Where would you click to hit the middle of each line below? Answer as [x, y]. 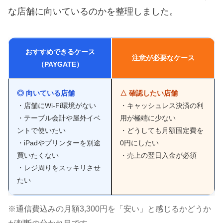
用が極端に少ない [148, 118]
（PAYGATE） [60, 64]
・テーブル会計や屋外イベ [59, 118]
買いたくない [38, 155]
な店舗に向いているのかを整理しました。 [93, 11]
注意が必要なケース [163, 57]
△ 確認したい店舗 [149, 93]
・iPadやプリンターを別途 [59, 143]
